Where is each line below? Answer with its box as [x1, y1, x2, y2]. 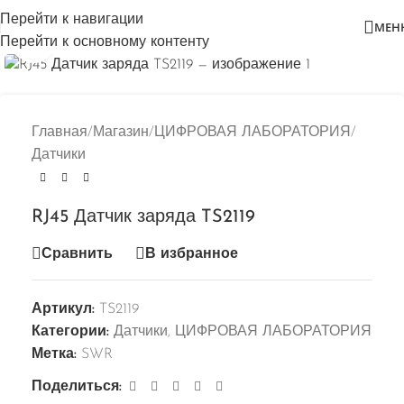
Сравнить [41, 246, 113, 262]
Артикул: [32, 302, 99, 317]
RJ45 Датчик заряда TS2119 [32, 208, 255, 227]
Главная [32, 125, 87, 141]
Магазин [93, 125, 149, 141]
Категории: [32, 325, 109, 340]
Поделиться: [32, 380, 122, 395]
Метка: [32, 347, 77, 363]
